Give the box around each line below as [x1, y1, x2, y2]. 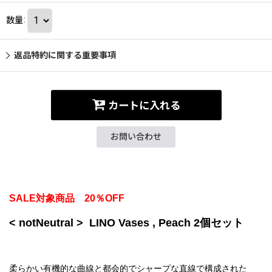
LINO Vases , [89, 216, 158, 229]
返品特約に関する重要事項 [14, 50, 116, 60]
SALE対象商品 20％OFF [9, 192, 124, 203]
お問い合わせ [110, 131, 161, 141]
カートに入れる [107, 100, 180, 112]
